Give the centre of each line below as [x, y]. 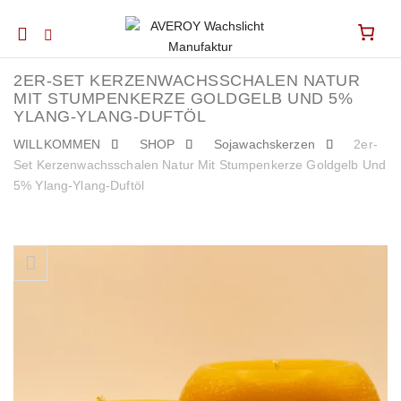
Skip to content [55, 254]
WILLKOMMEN [57, 144]
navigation [61, 65]
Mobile [45, 33]
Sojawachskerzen [264, 144]
